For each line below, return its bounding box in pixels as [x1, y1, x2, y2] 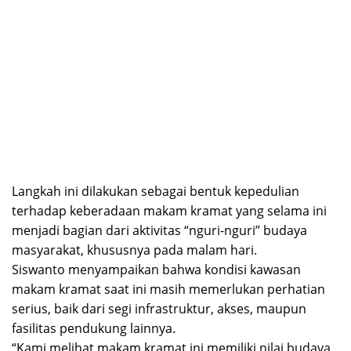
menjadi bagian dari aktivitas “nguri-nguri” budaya [12, 222, 307, 240]
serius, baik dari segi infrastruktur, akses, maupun [12, 300, 306, 318]
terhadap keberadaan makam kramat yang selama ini [12, 202, 327, 220]
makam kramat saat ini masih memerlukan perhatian [12, 280, 325, 299]
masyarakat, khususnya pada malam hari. [12, 241, 257, 259]
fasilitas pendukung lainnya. [12, 320, 175, 338]
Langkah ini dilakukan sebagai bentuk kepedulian [12, 183, 299, 201]
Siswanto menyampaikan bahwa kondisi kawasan [12, 261, 301, 279]
